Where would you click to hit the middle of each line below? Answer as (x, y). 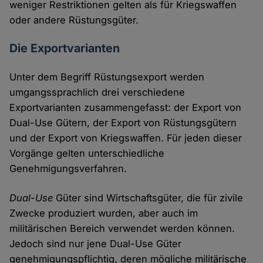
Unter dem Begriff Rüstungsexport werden (107, 77)
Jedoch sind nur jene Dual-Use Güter (96, 244)
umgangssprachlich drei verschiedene (97, 92)
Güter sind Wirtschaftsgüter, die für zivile (148, 198)
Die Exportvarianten (65, 48)
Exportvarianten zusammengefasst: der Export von (126, 108)
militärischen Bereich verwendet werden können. (122, 229)
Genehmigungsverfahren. (68, 169)
